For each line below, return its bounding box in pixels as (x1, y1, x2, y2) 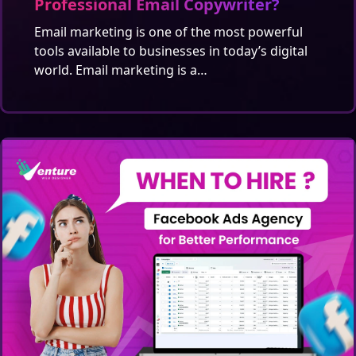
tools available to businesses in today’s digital (34, 42, 308, 60)
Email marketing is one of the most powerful (34, 23, 303, 41)
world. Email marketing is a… (34, 61, 207, 79)
